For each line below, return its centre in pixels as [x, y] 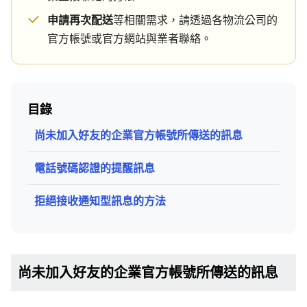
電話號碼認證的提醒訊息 [95, 168]
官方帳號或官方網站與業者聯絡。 [130, 38]
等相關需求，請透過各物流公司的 [195, 20]
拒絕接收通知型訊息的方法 [100, 201]
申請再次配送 [80, 20]
